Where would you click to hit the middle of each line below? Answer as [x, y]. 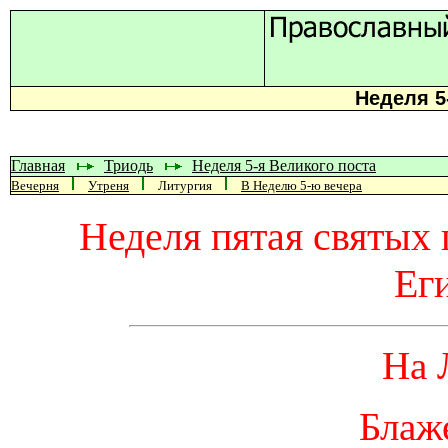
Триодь [128, 165]
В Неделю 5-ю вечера [301, 185]
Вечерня [35, 185]
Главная [38, 165]
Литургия [185, 185]
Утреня [108, 185]
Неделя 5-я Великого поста [284, 165]
